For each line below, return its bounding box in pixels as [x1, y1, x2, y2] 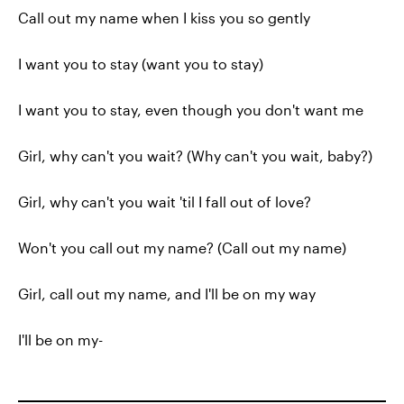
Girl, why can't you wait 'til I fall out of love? [18, 193, 311, 210]
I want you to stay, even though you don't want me [18, 101, 363, 118]
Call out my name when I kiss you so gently [18, 9, 310, 26]
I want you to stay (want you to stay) [18, 55, 263, 72]
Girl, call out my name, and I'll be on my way [18, 285, 316, 302]
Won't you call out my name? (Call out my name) [18, 239, 346, 256]
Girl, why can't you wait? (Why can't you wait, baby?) [18, 147, 372, 164]
